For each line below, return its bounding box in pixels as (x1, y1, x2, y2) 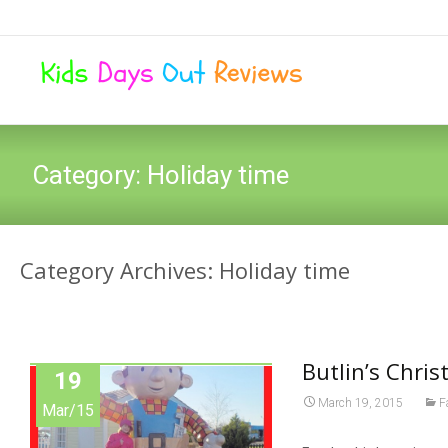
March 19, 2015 (318, 396, 404, 410)
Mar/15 (42, 401, 95, 420)
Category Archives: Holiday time (20, 255, 351, 285)
